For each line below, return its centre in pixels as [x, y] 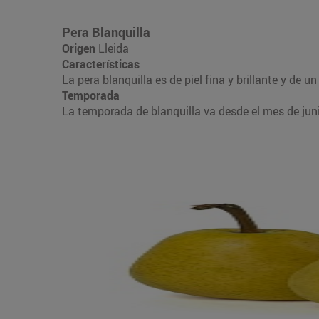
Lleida [114, 48]
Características [101, 64]
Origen [80, 48]
